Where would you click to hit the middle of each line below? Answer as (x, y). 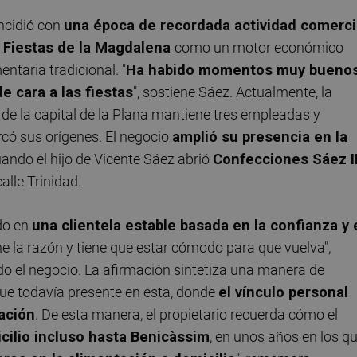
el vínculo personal (283, 292)
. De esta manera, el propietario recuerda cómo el (186, 315)
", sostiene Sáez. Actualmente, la (233, 92)
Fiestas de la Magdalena (89, 47)
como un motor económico (259, 47)
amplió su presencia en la (260, 136)
